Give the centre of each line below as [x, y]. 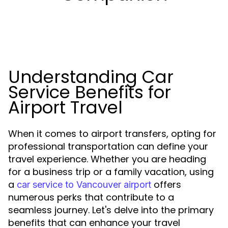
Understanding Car [91, 77]
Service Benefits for [90, 92]
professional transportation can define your [108, 146]
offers [166, 184]
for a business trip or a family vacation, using [111, 172]
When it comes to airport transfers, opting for [112, 134]
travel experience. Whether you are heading [107, 159]
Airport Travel [65, 107]
